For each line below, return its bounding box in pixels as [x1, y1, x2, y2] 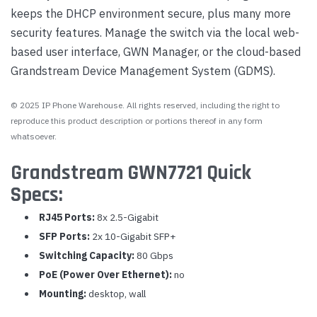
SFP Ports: [38, 229, 90, 243]
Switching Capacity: [38, 248, 134, 262]
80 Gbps [134, 248, 173, 262]
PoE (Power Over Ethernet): [38, 267, 172, 281]
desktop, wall [86, 287, 146, 300]
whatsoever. [11, 130, 57, 142]
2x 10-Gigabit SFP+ [89, 229, 176, 243]
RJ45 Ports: [38, 210, 95, 224]
